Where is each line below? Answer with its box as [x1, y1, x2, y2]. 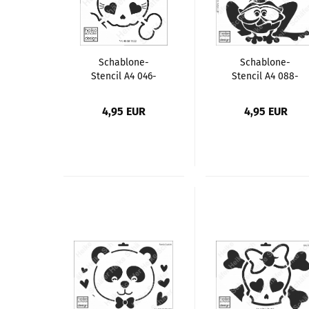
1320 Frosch [239, 83, 291, 96]
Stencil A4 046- [90, 70, 157, 82]
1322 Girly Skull [90, 83, 157, 96]
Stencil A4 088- [232, 70, 299, 82]
